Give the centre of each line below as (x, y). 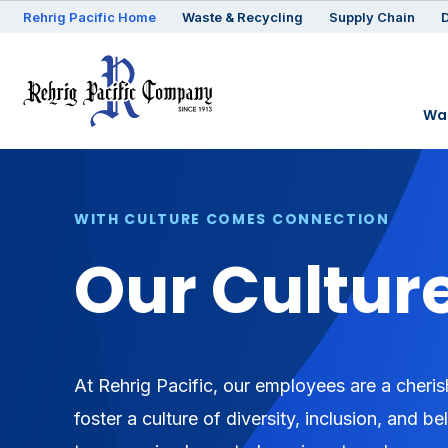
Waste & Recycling (242, 17)
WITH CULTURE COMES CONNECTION (231, 219)
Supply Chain (372, 17)
